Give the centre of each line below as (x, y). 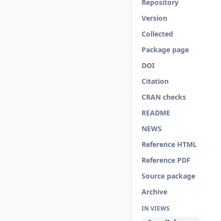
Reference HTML (169, 144)
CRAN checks (164, 97)
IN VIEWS (156, 208)
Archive (154, 192)
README (156, 113)
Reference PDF (166, 160)
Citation (155, 81)
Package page (165, 50)
